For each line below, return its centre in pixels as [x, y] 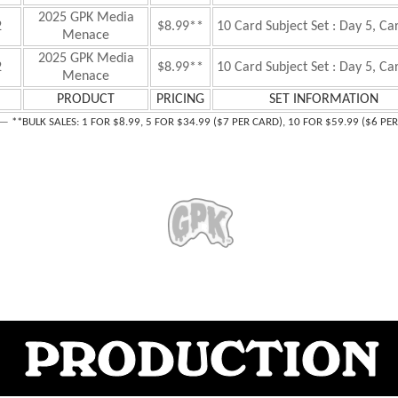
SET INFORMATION [324, 99]
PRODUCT [86, 99]
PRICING [180, 99]
